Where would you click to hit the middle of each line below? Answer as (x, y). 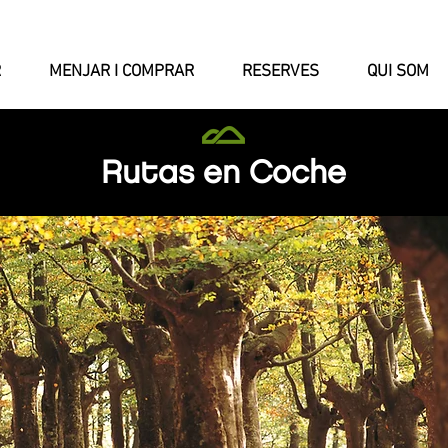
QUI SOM (398, 72)
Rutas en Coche (223, 173)
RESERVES (280, 72)
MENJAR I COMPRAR (121, 72)
